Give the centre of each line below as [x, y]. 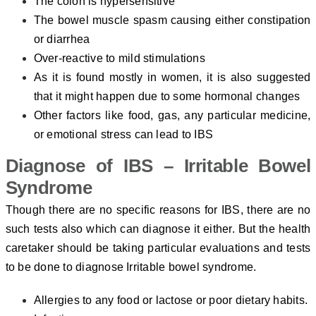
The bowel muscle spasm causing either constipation [172, 20]
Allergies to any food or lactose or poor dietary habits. [171, 300]
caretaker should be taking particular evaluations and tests [158, 248]
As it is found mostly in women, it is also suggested [172, 77]
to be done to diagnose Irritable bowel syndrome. [131, 267]
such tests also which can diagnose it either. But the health [158, 229]
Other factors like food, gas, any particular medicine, [172, 115]
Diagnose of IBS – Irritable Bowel [158, 165]
